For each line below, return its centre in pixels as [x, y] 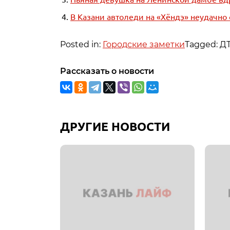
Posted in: [81, 44]
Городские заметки [144, 44]
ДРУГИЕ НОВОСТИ [115, 127]
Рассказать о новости [107, 71]
